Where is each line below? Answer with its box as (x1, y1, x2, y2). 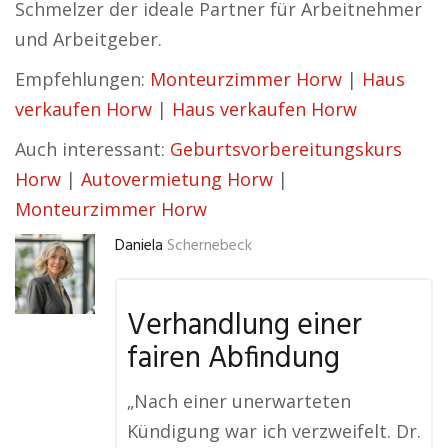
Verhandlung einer (127, 302, 362, 350)
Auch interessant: (15, 137, 170, 161)
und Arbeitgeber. (15, 27, 162, 51)
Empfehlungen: (15, 67, 150, 91)
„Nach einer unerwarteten (127, 389, 351, 413)
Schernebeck (167, 234, 252, 258)
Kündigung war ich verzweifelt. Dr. (127, 419, 421, 443)
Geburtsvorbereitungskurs (170, 137, 402, 161)
